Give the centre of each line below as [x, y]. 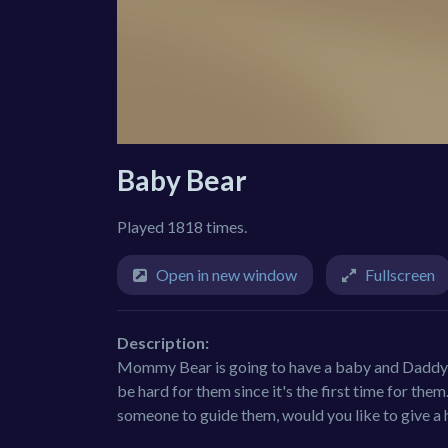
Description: [163, 343]
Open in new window [226, 274]
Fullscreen [400, 274]
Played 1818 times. [182, 226]
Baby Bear [182, 179]
